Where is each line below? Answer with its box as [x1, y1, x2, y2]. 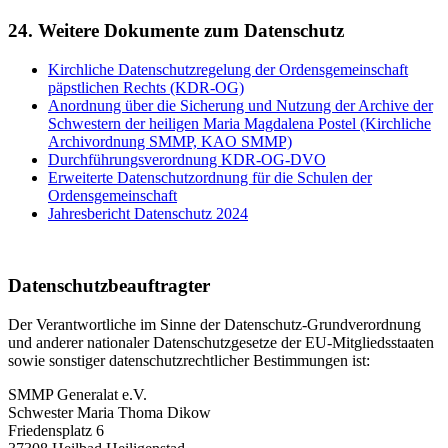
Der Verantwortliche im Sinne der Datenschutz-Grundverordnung [8, 316, 421, 333]
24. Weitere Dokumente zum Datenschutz [8, 19, 344, 41]
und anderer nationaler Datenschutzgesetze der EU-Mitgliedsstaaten [8, 334, 434, 351]
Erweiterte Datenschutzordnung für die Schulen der [48, 168, 372, 186]
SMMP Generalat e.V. [8, 386, 147, 403]
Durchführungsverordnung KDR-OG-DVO [48, 150, 326, 168]
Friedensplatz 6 [8, 422, 104, 439]
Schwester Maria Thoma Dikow [8, 404, 211, 421]
